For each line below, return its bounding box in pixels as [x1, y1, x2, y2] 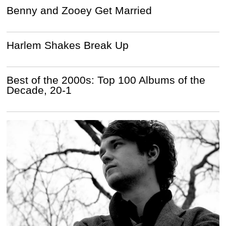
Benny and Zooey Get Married [7, 4, 152, 16]
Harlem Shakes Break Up [7, 39, 129, 51]
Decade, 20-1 [7, 84, 72, 96]
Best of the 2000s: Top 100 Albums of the [7, 74, 206, 86]
